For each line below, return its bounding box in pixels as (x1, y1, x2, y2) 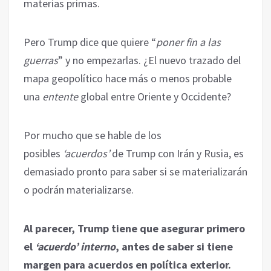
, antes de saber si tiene (116, 239, 233, 253)
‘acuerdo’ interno (35, 239, 116, 253)
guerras (24, 53, 58, 67)
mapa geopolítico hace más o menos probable (24, 71, 232, 85)
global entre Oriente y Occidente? (80, 89, 231, 103)
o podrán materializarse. (24, 182, 134, 197)
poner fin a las (156, 34, 221, 49)
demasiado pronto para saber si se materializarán (24, 164, 247, 178)
